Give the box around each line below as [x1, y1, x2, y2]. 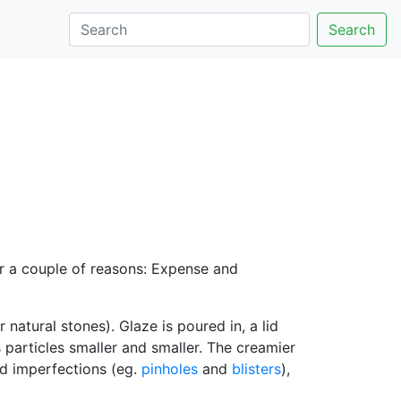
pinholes [141, 360, 198, 378]
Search [328, 21, 375, 38]
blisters [232, 360, 281, 378]
